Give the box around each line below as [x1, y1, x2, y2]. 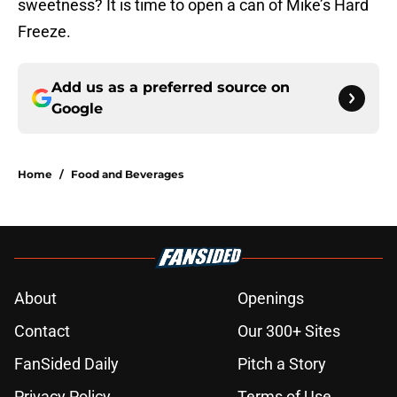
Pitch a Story [237, 354, 326, 374]
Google [51, 100, 103, 118]
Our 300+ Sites [237, 322, 340, 341]
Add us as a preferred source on [51, 79, 290, 97]
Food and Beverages [71, 167, 183, 182]
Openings [237, 289, 304, 308]
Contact [14, 322, 70, 341]
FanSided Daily [14, 354, 119, 374]
